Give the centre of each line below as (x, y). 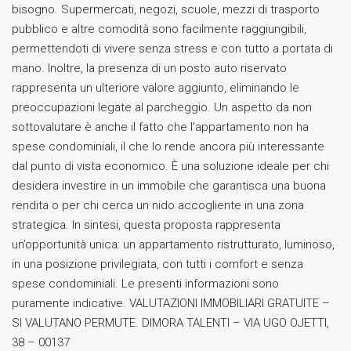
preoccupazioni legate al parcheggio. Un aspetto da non (162, 107)
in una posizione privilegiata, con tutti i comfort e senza (157, 264)
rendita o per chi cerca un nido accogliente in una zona (158, 205)
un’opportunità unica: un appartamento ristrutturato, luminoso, (173, 244)
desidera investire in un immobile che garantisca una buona (169, 186)
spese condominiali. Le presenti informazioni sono (145, 284)
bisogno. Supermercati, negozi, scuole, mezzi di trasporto (166, 9)
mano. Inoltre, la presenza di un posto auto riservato (149, 68)
